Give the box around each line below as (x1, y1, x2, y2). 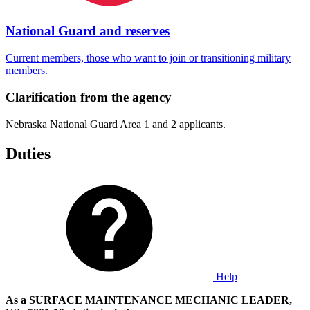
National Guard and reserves (6, 24, 170, 39)
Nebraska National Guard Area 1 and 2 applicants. (6, 118, 226, 130)
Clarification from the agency (6, 89, 172, 104)
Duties (6, 144, 51, 163)
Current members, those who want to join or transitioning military (6, 52, 291, 64)
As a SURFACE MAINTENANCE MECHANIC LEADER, (6, 294, 292, 307)
